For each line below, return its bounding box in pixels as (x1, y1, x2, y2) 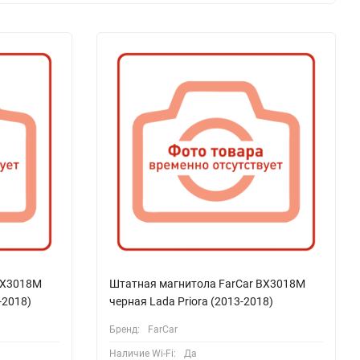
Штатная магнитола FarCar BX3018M (108, 276, 305, 290)
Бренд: (108, 323, 140, 335)
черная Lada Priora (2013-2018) (108, 294, 273, 308)
